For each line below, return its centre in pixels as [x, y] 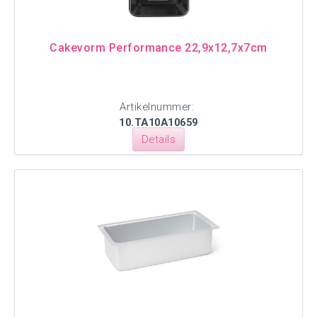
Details [158, 139]
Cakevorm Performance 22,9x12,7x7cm [158, 48]
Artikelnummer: [158, 107]
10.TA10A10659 [158, 122]
